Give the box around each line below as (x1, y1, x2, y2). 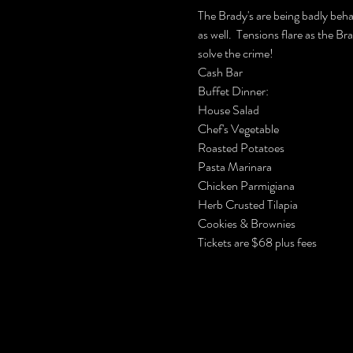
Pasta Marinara (197, 157, 272, 176)
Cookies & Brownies (197, 214, 295, 232)
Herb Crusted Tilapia (197, 195, 300, 214)
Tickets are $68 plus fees (197, 232, 317, 251)
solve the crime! (197, 43, 273, 62)
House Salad (197, 100, 259, 119)
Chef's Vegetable (197, 119, 279, 138)
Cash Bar (197, 62, 243, 81)
